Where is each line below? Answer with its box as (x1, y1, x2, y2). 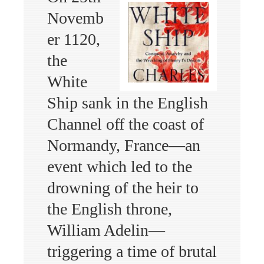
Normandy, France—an (47, 136, 200, 154)
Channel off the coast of (47, 114, 204, 133)
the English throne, (47, 199, 172, 218)
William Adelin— (47, 220, 165, 239)
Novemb (47, 8, 104, 27)
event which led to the (47, 157, 192, 176)
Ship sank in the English (47, 93, 208, 112)
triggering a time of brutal (47, 242, 217, 260)
